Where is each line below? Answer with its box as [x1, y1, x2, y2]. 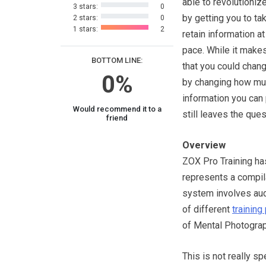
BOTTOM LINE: [91, 56, 142, 65]
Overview [182, 140, 226, 151]
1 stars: [72, 25, 98, 33]
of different [182, 204, 232, 215]
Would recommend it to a [72, 104, 161, 113]
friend [106, 113, 128, 122]
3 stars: [72, 2, 98, 11]
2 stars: [72, 14, 98, 22]
